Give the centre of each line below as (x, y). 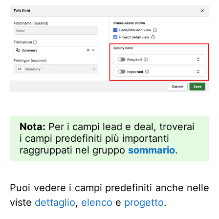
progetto (144, 203)
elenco (97, 203)
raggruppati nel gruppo (74, 150)
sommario (152, 150)
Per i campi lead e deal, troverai (120, 127)
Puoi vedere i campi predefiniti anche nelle (109, 188)
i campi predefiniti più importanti (94, 139)
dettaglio (55, 203)
